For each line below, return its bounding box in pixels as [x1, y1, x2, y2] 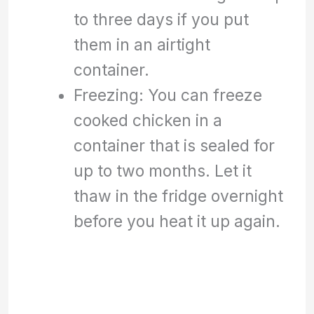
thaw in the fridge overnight [73, 186, 283, 206]
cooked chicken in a [73, 111, 222, 130]
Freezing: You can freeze [73, 86, 262, 105]
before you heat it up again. [73, 212, 280, 231]
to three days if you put [73, 10, 249, 29]
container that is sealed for [73, 136, 275, 156]
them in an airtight [73, 35, 210, 55]
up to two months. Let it [73, 161, 252, 181]
